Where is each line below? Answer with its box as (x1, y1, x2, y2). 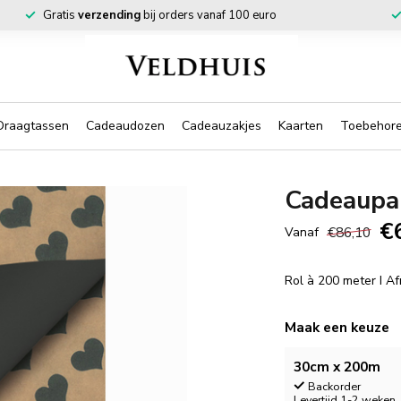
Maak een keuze (285, 318, 390, 337)
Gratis (43, 7, 78, 23)
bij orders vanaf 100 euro (141, 7, 277, 23)
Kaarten (278, 117, 323, 134)
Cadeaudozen (86, 117, 165, 134)
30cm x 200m (294, 357, 381, 376)
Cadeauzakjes (182, 117, 261, 134)
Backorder (308, 379, 362, 394)
